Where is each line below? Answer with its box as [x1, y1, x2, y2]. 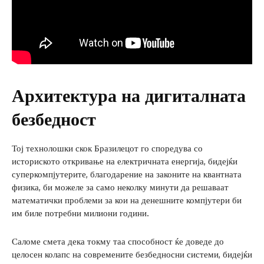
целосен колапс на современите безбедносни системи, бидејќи [12, 248, 252, 260]
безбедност [12, 107, 96, 130]
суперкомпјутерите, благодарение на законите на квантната [12, 168, 242, 180]
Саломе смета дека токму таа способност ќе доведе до [12, 235, 224, 247]
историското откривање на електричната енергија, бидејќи [12, 155, 237, 167]
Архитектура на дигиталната [12, 83, 246, 106]
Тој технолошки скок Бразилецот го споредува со [12, 142, 203, 154]
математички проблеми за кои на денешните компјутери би [12, 194, 242, 206]
